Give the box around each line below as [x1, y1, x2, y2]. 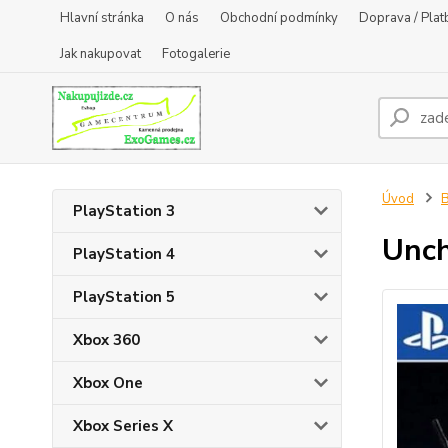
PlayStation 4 [73, 244, 175, 264]
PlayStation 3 [73, 201, 175, 221]
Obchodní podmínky [220, 9, 338, 27]
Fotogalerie [162, 45, 230, 63]
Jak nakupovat [60, 45, 141, 63]
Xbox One [73, 373, 143, 393]
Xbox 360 [73, 330, 140, 350]
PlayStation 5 [73, 287, 175, 307]
